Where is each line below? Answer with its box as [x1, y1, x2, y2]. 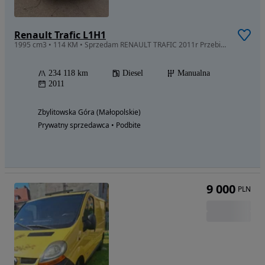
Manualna [177, 69, 210, 78]
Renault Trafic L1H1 [14, 28, 106, 42]
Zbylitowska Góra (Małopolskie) [38, 107, 141, 118]
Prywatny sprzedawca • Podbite [38, 120, 141, 131]
